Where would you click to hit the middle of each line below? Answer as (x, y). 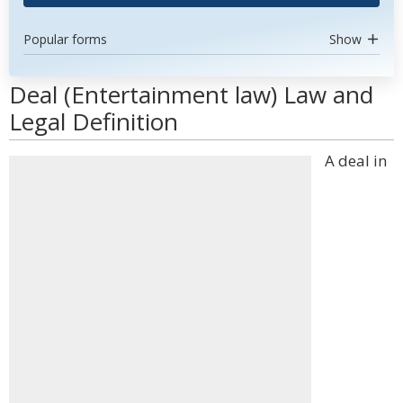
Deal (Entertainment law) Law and (191, 94)
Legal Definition (94, 121)
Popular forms (65, 39)
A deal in (356, 161)
